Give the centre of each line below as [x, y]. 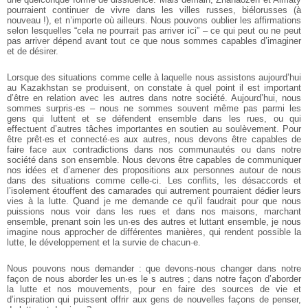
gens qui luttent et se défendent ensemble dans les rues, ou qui [154, 119]
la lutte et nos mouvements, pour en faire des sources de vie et [154, 289]
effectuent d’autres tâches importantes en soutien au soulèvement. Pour [154, 129]
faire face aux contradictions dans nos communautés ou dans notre [154, 150]
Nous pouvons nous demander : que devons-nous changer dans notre [154, 269]
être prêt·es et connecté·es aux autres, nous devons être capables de [154, 140]
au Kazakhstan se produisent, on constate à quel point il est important [154, 88]
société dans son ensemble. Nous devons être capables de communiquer [154, 160]
